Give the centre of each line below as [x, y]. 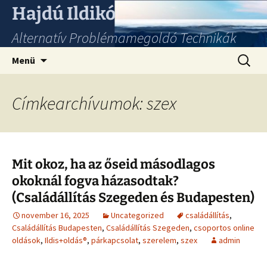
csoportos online [224, 228]
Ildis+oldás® [66, 240]
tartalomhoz [73, 82]
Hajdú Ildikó [64, 14]
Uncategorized [137, 215]
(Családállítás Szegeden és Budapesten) [133, 198]
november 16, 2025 [55, 215]
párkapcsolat [115, 240]
